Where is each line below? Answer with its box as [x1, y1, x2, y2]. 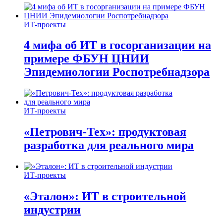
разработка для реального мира [24, 139, 194, 152]
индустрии [24, 203, 81, 217]
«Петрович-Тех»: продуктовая [24, 125, 186, 139]
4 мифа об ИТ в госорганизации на [24, 39, 211, 52]
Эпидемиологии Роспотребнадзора [24, 65, 210, 79]
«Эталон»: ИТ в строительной [24, 190, 186, 203]
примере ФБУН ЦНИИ [24, 52, 149, 65]
